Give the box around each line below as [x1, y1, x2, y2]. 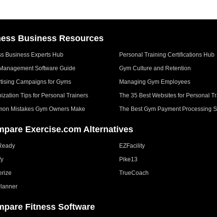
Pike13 [119, 155, 138, 163]
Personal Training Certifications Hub [119, 51, 215, 58]
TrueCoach [119, 169, 149, 176]
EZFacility [119, 142, 145, 149]
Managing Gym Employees [119, 78, 191, 85]
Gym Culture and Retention [119, 64, 191, 72]
